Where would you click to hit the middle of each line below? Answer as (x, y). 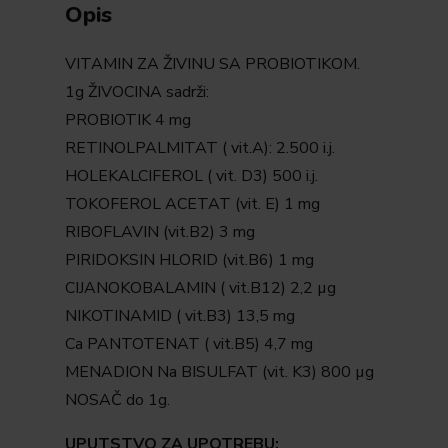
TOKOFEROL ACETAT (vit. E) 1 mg (192, 204)
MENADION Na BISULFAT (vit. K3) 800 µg (219, 372)
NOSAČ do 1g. (117, 400)
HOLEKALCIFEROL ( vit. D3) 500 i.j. (191, 176)
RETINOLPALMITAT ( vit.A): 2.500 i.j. (199, 148)
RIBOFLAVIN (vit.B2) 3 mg (159, 232)
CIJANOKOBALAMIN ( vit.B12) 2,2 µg (200, 288)
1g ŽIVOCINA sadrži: (136, 92)
